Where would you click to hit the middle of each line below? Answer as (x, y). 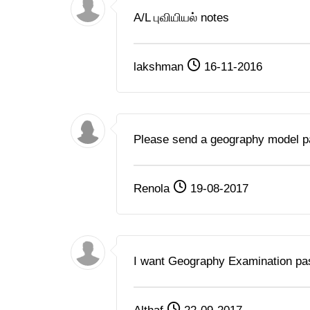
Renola (153, 189)
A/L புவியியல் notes (181, 18)
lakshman (160, 67)
